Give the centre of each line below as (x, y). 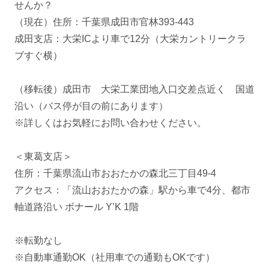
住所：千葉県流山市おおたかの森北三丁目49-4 (115, 174)
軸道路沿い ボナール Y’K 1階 (77, 207)
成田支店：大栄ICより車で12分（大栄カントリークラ (130, 39)
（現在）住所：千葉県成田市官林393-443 (104, 22)
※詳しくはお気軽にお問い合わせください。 (110, 123)
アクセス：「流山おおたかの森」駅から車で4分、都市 (132, 190)
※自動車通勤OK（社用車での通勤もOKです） (115, 258)
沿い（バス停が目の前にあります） (91, 106)
